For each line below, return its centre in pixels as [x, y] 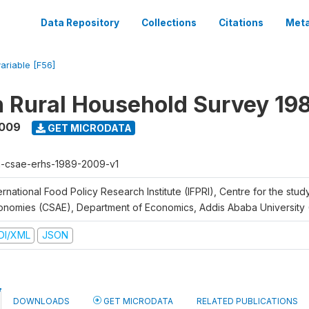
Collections [169, 23]
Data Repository [80, 23]
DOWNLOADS [41, 301]
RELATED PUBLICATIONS [247, 301]
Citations [241, 23]
